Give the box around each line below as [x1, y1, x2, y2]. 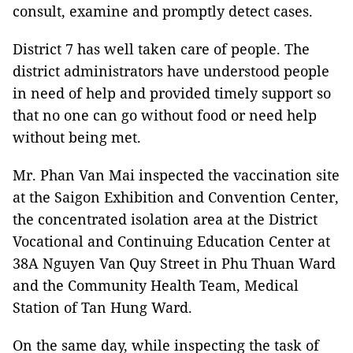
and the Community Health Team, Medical [13, 276, 299, 295]
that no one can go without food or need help [13, 106, 317, 124]
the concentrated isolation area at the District [13, 210, 318, 229]
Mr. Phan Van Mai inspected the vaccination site [13, 165, 340, 184]
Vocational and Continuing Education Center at [13, 232, 330, 251]
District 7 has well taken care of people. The [13, 39, 310, 58]
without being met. [13, 128, 141, 147]
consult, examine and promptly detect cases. [13, 2, 313, 20]
